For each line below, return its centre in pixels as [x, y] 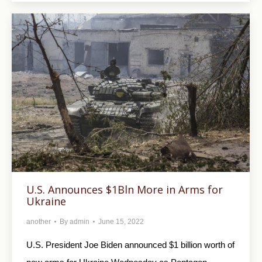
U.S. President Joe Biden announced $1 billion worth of [130, 245]
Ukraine [46, 201]
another [39, 222]
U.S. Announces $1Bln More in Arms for [125, 190]
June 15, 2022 [121, 222]
